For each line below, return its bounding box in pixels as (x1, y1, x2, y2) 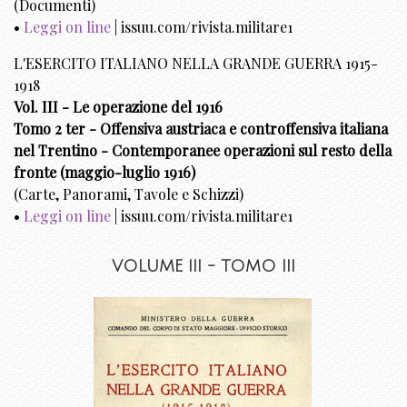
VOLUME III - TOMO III (112, 256, 295, 275)
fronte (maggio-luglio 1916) (14, 162, 195, 182)
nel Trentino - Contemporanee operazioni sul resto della (14, 140, 392, 160)
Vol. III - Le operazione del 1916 (14, 96, 223, 116)
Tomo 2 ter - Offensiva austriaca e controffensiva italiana (14, 118, 388, 138)
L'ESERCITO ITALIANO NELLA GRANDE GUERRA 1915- (14, 53, 378, 73)
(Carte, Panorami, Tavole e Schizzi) (14, 184, 243, 203)
